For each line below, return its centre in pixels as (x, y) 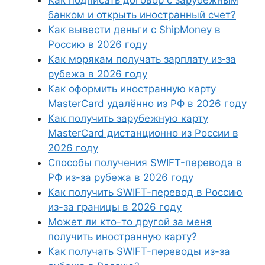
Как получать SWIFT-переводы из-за (139, 251)
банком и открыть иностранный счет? (142, 15)
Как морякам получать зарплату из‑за (142, 59)
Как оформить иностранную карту (132, 89)
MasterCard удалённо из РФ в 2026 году (147, 104)
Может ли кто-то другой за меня (130, 222)
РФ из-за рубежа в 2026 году (121, 177)
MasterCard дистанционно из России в (143, 133)
